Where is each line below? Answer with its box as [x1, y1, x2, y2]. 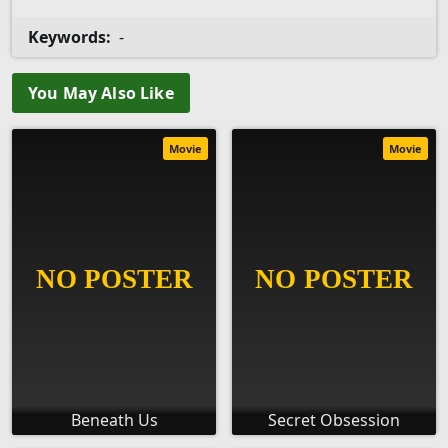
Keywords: [28, 26, 111, 49]
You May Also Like [28, 82, 174, 105]
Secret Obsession [268, 409, 400, 432]
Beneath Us [70, 409, 158, 432]
